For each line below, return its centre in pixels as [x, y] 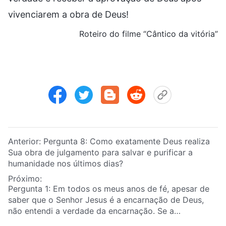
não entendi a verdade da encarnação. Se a [91, 211]
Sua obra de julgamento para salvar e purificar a [100, 152]
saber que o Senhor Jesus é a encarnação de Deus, [106, 200]
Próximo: [26, 178]
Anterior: [26, 141]
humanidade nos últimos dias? [66, 163]
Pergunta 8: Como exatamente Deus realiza [127, 141]
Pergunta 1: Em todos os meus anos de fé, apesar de [109, 188]
